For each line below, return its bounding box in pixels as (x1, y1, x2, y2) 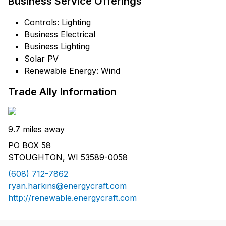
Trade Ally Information (8, 86, 117, 98)
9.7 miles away (8, 124, 65, 135)
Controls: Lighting (24, 17, 91, 28)
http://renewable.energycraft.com (8, 193, 137, 203)
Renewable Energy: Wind (24, 66, 120, 76)
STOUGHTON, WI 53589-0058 (8, 152, 128, 163)
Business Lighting (24, 41, 90, 52)
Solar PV (24, 53, 59, 64)
